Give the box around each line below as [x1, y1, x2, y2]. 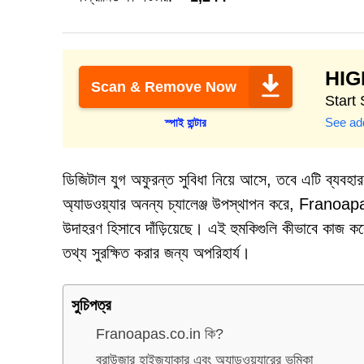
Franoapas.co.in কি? [96, 325, 223, 342]
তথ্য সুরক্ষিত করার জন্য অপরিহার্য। [63, 244, 250, 262]
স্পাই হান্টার [165, 116, 206, 129]
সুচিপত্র [71, 296, 111, 314]
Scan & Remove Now [91, 79, 236, 95]
